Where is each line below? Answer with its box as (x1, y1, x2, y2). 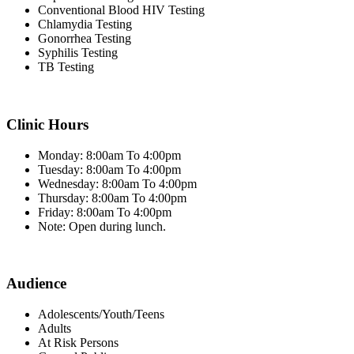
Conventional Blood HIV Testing (38, 3, 205, 17)
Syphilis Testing (38, 46, 118, 60)
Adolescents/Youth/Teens (38, 307, 164, 322)
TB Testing (38, 60, 94, 74)
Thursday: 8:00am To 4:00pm (38, 190, 186, 205)
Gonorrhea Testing (38, 32, 131, 46)
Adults (38, 322, 71, 336)
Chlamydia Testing (38, 17, 132, 32)
